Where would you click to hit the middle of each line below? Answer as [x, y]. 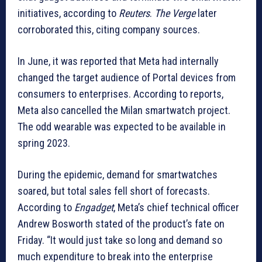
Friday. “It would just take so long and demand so [120, 240]
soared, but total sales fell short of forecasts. [114, 191]
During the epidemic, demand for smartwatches [118, 175]
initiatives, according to [68, 13]
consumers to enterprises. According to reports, [120, 94]
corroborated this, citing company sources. [109, 30]
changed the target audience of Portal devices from [127, 78]
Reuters [134, 13]
